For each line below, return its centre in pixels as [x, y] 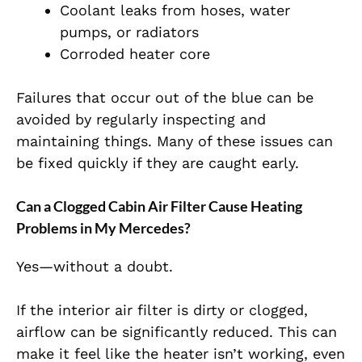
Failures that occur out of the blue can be [165, 98]
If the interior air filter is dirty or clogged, [162, 310]
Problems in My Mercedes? [103, 228]
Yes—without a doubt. [95, 267]
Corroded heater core [135, 54]
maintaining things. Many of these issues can [175, 141]
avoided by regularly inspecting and [141, 120]
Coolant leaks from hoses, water [175, 11]
